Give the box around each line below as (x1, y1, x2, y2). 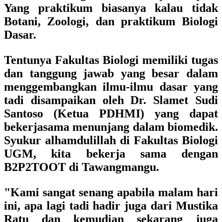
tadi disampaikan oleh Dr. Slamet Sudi (4, 94, 218, 107)
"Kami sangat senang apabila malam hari (4, 186, 218, 199)
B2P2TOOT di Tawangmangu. (4, 161, 159, 173)
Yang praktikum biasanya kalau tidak (4, 1, 218, 14)
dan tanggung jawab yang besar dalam (4, 67, 218, 80)
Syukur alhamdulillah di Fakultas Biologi (4, 134, 218, 147)
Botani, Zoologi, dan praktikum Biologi (4, 15, 218, 28)
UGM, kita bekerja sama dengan (4, 147, 218, 160)
